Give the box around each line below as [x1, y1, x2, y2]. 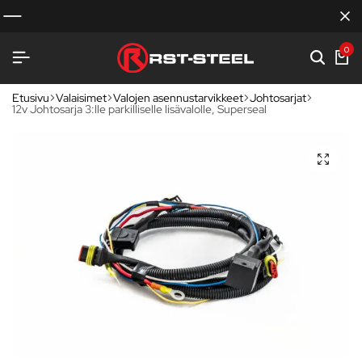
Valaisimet [56, 90, 107, 105]
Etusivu [12, 90, 49, 105]
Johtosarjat [250, 90, 306, 105]
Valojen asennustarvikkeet [113, 90, 243, 105]
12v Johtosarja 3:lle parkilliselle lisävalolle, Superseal [12, 101, 267, 116]
